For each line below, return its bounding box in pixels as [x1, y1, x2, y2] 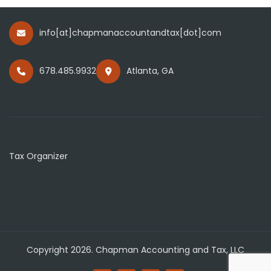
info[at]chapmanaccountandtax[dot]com [39, 27, 221, 39]
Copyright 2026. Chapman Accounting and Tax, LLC [27, 244, 244, 256]
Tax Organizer [9, 150, 68, 163]
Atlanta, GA [126, 65, 174, 77]
